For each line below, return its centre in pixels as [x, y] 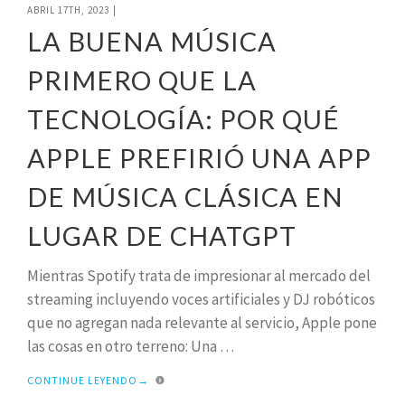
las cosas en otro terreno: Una [122, 346]
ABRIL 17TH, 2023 [68, 9]
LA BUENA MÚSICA [152, 41]
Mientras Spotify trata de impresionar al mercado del [199, 275]
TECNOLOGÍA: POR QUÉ [184, 118]
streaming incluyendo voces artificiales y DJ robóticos [201, 299]
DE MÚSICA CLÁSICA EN [185, 196]
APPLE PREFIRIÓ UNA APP [199, 157]
